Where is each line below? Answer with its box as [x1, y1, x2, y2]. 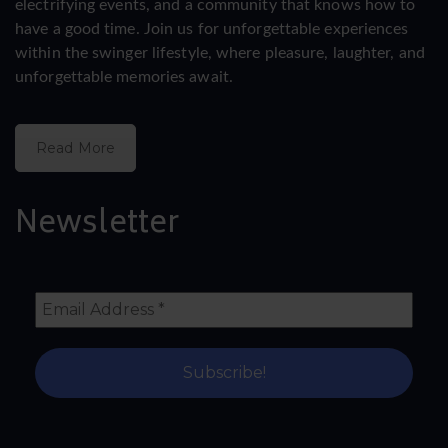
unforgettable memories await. [15, 68, 233, 85]
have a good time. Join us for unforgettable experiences [15, 20, 409, 37]
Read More [36, 138, 115, 157]
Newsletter [15, 199, 179, 253]
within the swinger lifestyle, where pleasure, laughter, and [15, 44, 425, 61]
